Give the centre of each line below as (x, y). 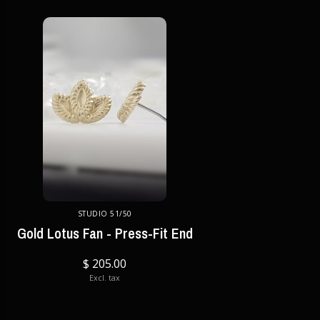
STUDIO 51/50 (105, 214)
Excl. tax (105, 277)
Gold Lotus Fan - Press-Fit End (105, 233)
